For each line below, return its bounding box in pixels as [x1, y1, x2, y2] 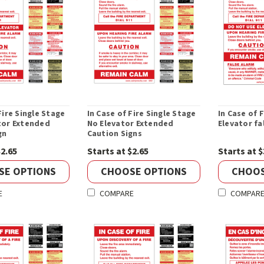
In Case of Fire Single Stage [87, 108, 196, 120]
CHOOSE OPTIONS [100, 164, 187, 179]
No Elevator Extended [87, 118, 174, 130]
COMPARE [99, 188, 134, 200]
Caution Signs [87, 128, 142, 140]
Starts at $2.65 [87, 145, 148, 159]
